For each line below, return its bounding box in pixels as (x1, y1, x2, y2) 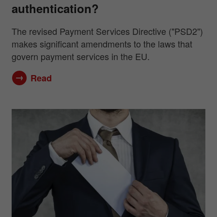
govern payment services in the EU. (12, 50, 150, 62)
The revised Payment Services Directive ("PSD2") (12, 25, 203, 37)
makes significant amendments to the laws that (12, 37, 192, 50)
